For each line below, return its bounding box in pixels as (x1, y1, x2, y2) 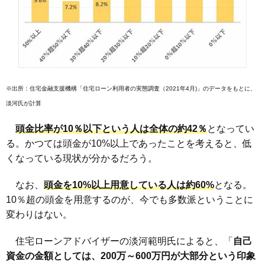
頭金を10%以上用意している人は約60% (44, 179, 214, 190)
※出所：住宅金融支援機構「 (6, 85, 83, 92)
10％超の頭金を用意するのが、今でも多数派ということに (6, 194, 253, 205)
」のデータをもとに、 (197, 85, 256, 92)
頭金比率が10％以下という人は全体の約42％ (15, 123, 207, 134)
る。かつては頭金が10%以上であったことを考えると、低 (6, 138, 252, 148)
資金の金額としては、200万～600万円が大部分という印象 (6, 250, 256, 261)
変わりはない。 (6, 209, 72, 219)
